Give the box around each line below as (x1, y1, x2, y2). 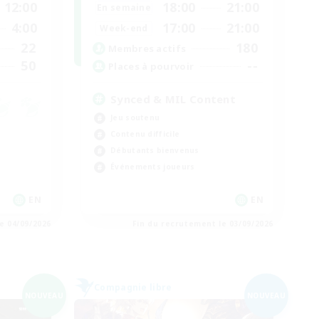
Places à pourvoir (108, 59, 194, 73)
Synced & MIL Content (110, 92, 236, 106)
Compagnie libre (94, 281, 172, 293)
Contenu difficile (110, 129, 180, 139)
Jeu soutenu (110, 113, 160, 122)
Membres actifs (108, 41, 187, 55)
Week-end (100, 21, 148, 34)
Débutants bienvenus (110, 145, 199, 155)
